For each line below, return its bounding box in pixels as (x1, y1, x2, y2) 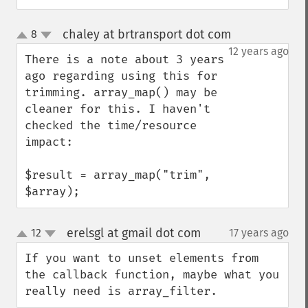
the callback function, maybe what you (25, 267, 279, 282)
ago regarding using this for (25, 69, 217, 83)
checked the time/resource (25, 118, 197, 133)
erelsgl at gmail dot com (66, 225, 201, 241)
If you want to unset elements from (25, 251, 258, 265)
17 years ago (229, 226, 289, 239)
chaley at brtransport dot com (62, 27, 231, 42)
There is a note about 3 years (25, 52, 224, 67)
